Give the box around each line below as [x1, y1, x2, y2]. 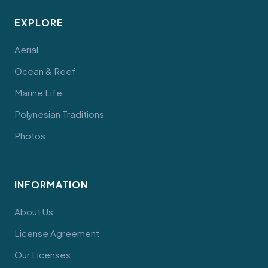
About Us [14, 206, 53, 217]
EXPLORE [14, 16, 63, 29]
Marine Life [14, 87, 62, 98]
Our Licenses [14, 249, 71, 260]
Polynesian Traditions [14, 108, 104, 120]
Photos [14, 130, 45, 141]
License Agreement [14, 227, 99, 239]
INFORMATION [14, 178, 88, 191]
